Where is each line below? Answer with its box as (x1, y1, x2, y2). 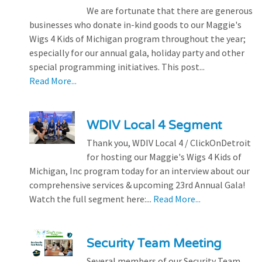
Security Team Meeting (86, 236, 222, 251)
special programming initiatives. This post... (29, 60, 205, 73)
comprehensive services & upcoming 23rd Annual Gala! (29, 178, 245, 191)
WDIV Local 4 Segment (86, 118, 222, 133)
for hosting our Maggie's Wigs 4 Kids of (86, 150, 242, 163)
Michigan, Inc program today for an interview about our (29, 164, 250, 177)
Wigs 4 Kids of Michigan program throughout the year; (29, 32, 246, 44)
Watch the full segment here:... (29, 192, 153, 205)
